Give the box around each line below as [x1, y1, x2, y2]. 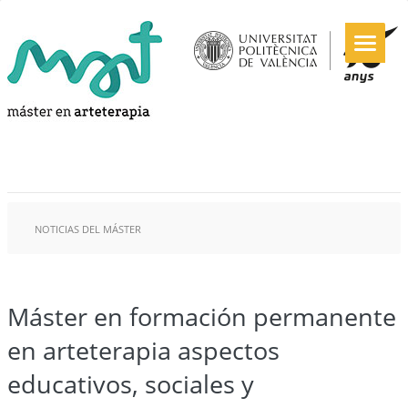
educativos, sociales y [7, 367, 254, 401]
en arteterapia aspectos [7, 333, 280, 367]
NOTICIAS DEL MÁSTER [35, 222, 141, 236]
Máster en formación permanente [7, 300, 396, 333]
